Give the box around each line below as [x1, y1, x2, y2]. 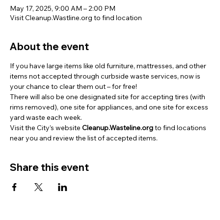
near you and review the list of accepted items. [10, 134, 158, 142]
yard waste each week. [10, 113, 83, 122]
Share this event [10, 161, 89, 173]
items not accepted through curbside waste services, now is [10, 72, 202, 81]
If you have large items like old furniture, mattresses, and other [10, 61, 208, 70]
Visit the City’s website [10, 123, 82, 132]
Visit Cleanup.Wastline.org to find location [10, 13, 142, 22]
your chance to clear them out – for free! [10, 82, 138, 91]
